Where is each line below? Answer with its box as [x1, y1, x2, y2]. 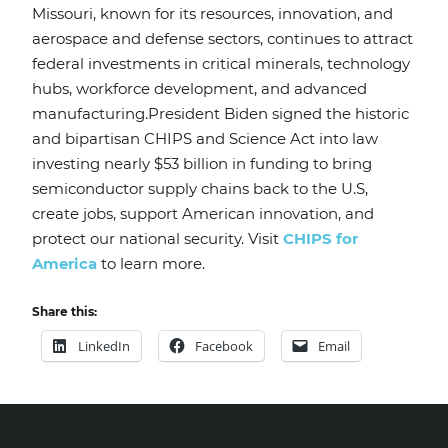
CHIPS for [283, 229, 358, 249]
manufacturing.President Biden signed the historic [32, 104, 409, 124]
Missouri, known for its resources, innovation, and [32, 4, 393, 24]
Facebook [195, 337, 253, 356]
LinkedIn [78, 337, 130, 356]
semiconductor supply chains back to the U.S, [32, 179, 368, 199]
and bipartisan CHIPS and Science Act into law [32, 129, 378, 149]
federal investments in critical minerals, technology [32, 54, 410, 74]
